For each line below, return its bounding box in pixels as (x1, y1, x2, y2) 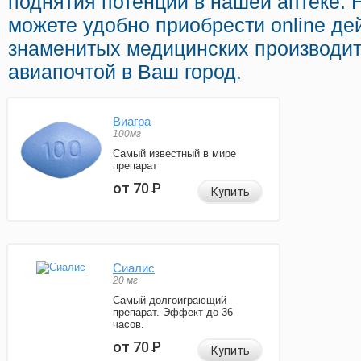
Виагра (113, 114, 151, 129)
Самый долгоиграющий (113, 294, 226, 307)
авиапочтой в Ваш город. (8, 60, 242, 84)
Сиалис (113, 261, 155, 276)
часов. (113, 318, 144, 331)
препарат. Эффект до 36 (113, 306, 233, 319)
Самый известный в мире (113, 147, 236, 160)
